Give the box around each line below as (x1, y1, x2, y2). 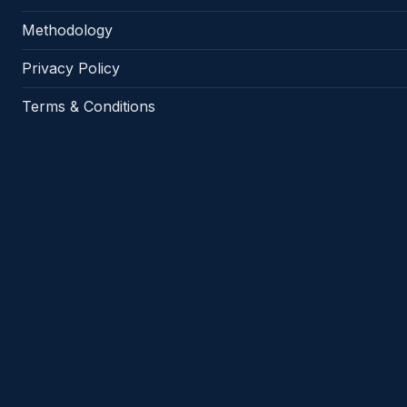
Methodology (22, 21, 113, 40)
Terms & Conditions (22, 97, 155, 116)
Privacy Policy (22, 59, 120, 78)
